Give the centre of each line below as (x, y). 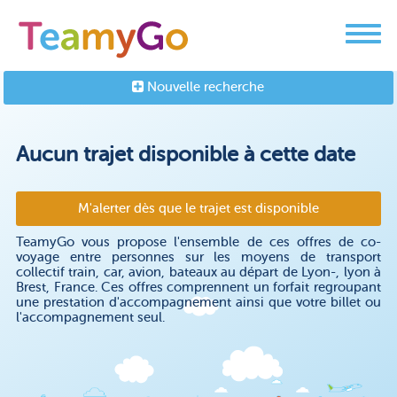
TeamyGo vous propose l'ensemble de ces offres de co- (198, 242)
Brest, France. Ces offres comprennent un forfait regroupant (198, 288)
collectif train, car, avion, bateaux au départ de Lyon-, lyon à (198, 272)
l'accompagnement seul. (90, 318)
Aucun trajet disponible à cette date (185, 155)
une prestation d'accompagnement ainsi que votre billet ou (198, 303)
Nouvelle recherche (204, 87)
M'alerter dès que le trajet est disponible (206, 209)
